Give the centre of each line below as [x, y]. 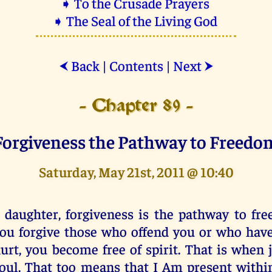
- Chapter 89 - [136, 106]
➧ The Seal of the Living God [136, 20]
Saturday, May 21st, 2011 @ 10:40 [136, 171]
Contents [136, 65]
